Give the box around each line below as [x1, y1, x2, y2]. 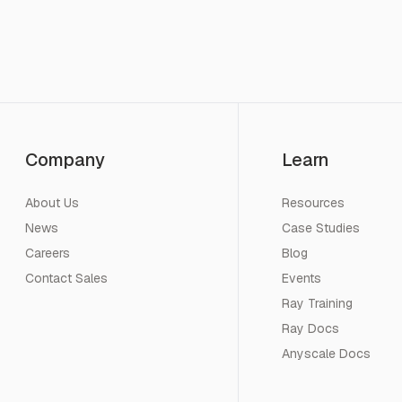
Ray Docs [281, 319, 339, 336]
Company [25, 147, 106, 171]
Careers [25, 244, 71, 261]
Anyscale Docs [281, 345, 371, 362]
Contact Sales [25, 269, 109, 286]
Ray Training [281, 294, 353, 311]
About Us [25, 194, 80, 211]
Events [281, 269, 321, 286]
